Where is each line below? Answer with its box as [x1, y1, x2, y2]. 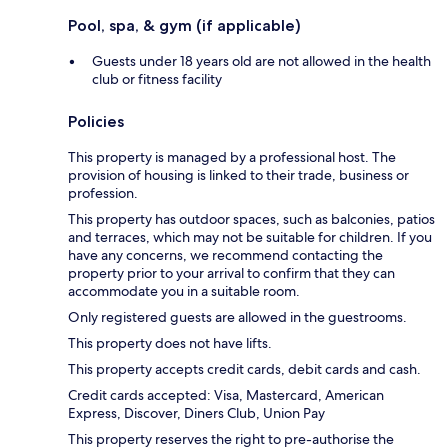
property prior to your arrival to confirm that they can [68, 263, 395, 282]
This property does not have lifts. [68, 333, 272, 352]
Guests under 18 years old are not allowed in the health [92, 51, 431, 70]
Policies [68, 111, 124, 131]
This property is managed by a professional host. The [68, 147, 396, 166]
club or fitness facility [92, 69, 222, 88]
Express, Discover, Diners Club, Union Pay [68, 403, 325, 422]
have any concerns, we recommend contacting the [68, 245, 383, 264]
